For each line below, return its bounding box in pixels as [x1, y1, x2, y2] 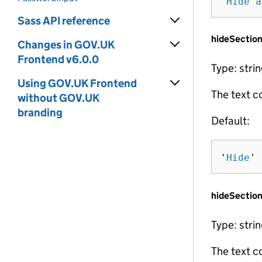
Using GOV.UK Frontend [18, 77, 137, 90]
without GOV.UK [18, 91, 99, 105]
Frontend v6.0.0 [18, 53, 99, 66]
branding [18, 106, 63, 119]
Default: [211, 114, 250, 128]
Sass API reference [18, 14, 110, 27]
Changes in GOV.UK [18, 38, 115, 51]
